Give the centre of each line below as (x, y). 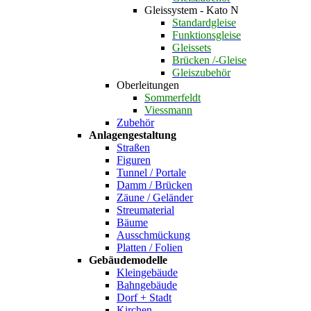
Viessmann (168, 110)
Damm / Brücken (154, 185)
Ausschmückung (153, 235)
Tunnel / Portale (151, 173)
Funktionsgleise (207, 35)
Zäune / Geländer (155, 198)
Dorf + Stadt (144, 298)
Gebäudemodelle (128, 260)
